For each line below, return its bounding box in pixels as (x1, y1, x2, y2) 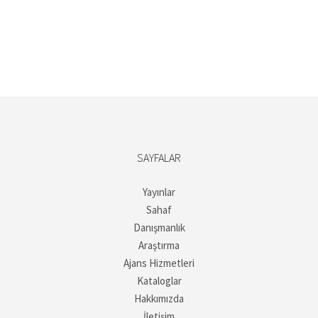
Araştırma (138, 238, 180, 252)
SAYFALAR (137, 150, 181, 165)
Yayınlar (143, 185, 175, 199)
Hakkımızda (134, 292, 184, 305)
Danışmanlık (133, 221, 185, 234)
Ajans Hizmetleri (124, 256, 194, 270)
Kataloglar (136, 274, 182, 287)
